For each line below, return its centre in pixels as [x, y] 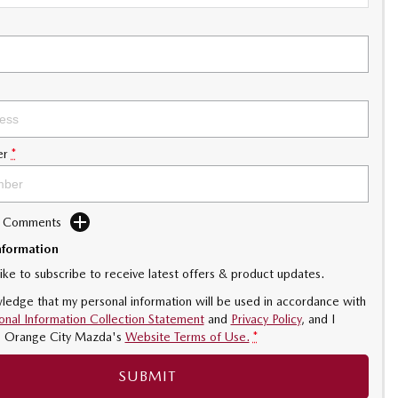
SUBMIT [147, 376]
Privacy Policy [266, 319]
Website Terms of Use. [187, 337]
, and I [318, 319]
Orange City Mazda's [63, 337]
